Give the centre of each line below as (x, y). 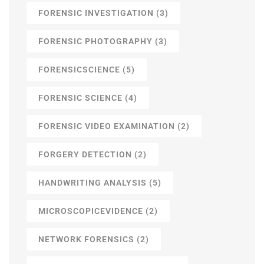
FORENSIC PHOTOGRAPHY (95, 42)
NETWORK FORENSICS (86, 240)
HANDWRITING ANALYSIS (93, 183)
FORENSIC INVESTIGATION (96, 13)
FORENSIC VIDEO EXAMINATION (107, 126)
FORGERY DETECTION (85, 155)
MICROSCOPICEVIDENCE (91, 211)
